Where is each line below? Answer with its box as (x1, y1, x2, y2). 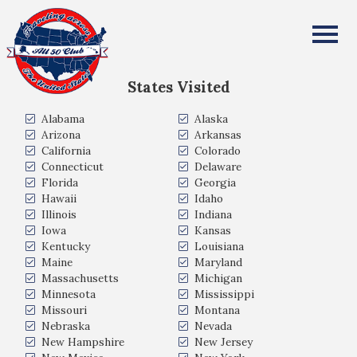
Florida (41, 175, 78, 190)
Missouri (41, 303, 87, 317)
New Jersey (194, 335, 253, 349)
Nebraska (41, 319, 90, 333)
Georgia (194, 175, 236, 190)
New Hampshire (41, 335, 124, 349)
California (41, 143, 91, 158)
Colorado (194, 143, 241, 158)
